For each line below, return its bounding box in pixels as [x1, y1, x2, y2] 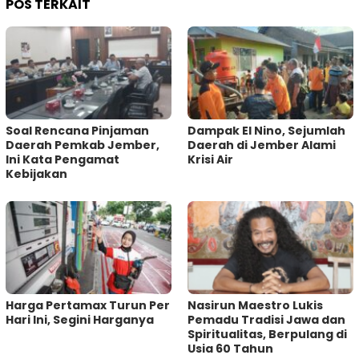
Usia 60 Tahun [188, 341, 273, 357]
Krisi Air [188, 151, 233, 168]
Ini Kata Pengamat [6, 151, 119, 168]
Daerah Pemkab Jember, [6, 137, 159, 154]
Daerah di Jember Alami [188, 137, 336, 154]
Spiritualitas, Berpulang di [188, 326, 347, 343]
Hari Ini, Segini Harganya [6, 312, 154, 329]
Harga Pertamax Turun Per [6, 297, 170, 314]
